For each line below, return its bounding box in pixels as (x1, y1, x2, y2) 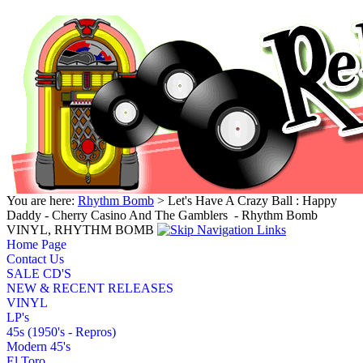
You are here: (6, 193, 78, 207)
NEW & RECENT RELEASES (6, 280, 173, 295)
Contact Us (6, 251, 64, 266)
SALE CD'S (6, 266, 71, 280)
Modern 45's (6, 339, 70, 353)
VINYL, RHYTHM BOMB (6, 222, 154, 237)
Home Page (6, 237, 66, 251)
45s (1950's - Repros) (6, 324, 116, 339)
